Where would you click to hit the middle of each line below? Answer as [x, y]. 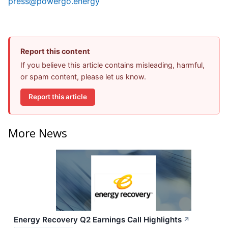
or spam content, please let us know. [83, 76]
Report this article [58, 97]
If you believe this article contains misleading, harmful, [112, 65]
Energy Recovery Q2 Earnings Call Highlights [98, 220]
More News [38, 133]
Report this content [55, 51]
